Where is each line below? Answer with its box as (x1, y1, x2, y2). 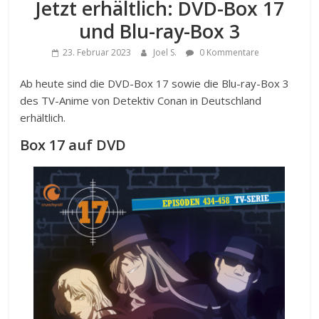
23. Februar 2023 (63, 46, 132, 59)
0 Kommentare (197, 46, 260, 59)
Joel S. (153, 46, 179, 59)
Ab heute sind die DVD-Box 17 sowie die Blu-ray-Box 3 (20, 76, 290, 91)
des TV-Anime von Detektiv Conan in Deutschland (20, 93, 262, 108)
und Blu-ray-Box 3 (78, 19, 240, 45)
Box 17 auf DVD (20, 135, 127, 155)
